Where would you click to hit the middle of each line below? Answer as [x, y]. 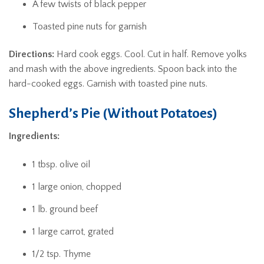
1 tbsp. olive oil [61, 164]
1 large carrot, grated [73, 231]
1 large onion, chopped [77, 187]
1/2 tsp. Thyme [62, 254]
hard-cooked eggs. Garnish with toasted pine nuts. [108, 84]
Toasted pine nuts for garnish [90, 27]
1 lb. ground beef [65, 209]
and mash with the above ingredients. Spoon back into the [123, 69]
